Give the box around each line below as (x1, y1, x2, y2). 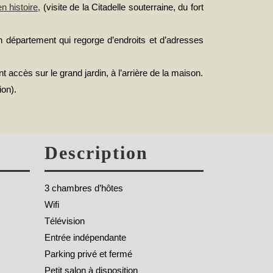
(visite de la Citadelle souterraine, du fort (40, 1, 204, 12)
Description (44, 143, 148, 163)
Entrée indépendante (44, 232, 126, 243)
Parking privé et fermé (44, 249, 132, 260)
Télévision (44, 216, 85, 227)
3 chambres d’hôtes (44, 183, 123, 194)
